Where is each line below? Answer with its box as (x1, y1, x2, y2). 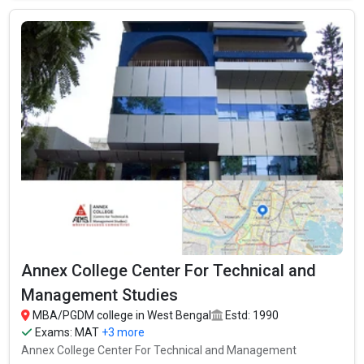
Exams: (32, 325, 76, 339)
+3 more (102, 325, 145, 339)
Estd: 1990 (223, 308, 279, 322)
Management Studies (21, 284, 179, 305)
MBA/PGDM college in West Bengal (30, 308, 212, 322)
